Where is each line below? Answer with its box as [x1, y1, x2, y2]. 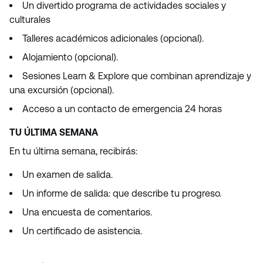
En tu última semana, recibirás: [9, 146, 137, 157]
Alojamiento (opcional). [22, 52, 118, 63]
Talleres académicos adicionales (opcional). [22, 33, 204, 44]
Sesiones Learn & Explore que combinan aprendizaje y [22, 70, 251, 82]
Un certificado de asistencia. [22, 225, 142, 237]
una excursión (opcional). [9, 85, 114, 96]
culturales [9, 14, 50, 25]
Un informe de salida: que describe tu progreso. [22, 188, 221, 199]
